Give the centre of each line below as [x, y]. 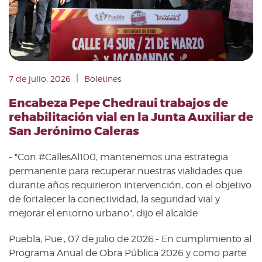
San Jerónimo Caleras [74, 131]
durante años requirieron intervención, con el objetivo [130, 185]
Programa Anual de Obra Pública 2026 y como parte [127, 253]
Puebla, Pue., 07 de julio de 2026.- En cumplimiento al [130, 239]
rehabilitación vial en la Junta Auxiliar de [131, 117]
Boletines [103, 78]
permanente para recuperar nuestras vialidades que [125, 171]
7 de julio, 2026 [39, 78]
